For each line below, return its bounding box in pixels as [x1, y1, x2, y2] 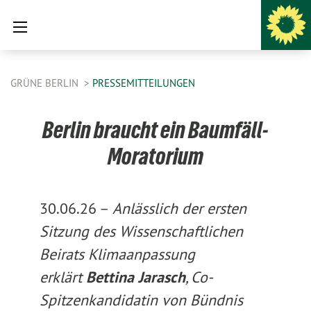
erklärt [39, 267, 86, 287]
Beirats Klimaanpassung [39, 244, 195, 264]
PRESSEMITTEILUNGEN [92, 76, 195, 90]
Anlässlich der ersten [112, 199, 246, 218]
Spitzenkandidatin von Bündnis [39, 290, 243, 310]
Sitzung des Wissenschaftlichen [39, 221, 243, 241]
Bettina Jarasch [85, 267, 185, 287]
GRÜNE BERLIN [10, 76, 81, 90]
